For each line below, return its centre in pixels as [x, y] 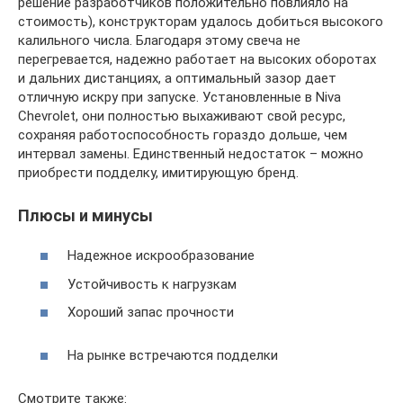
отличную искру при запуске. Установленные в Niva [179, 97]
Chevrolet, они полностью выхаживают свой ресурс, [182, 116]
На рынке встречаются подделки [173, 355]
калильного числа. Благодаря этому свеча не [159, 40]
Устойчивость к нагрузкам [152, 284]
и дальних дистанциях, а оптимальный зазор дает [177, 78]
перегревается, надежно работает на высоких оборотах [197, 59]
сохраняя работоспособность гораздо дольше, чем [183, 134]
